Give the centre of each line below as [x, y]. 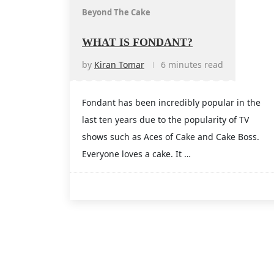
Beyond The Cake [116, 13]
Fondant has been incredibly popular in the [171, 103]
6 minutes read [192, 65]
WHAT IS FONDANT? [137, 43]
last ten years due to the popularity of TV [165, 120]
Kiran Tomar [119, 65]
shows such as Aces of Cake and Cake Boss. [171, 137]
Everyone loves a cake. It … [136, 154]
